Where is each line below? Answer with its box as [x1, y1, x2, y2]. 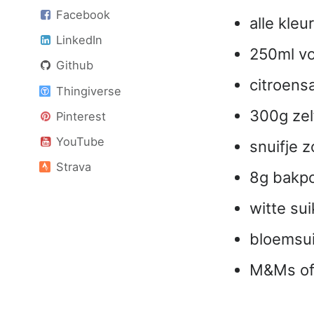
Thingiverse [53, 83, 121, 98]
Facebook [53, 7, 111, 22]
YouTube [53, 135, 105, 149]
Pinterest [53, 109, 107, 123]
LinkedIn [53, 33, 103, 47]
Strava [53, 160, 91, 175]
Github [53, 58, 94, 73]
